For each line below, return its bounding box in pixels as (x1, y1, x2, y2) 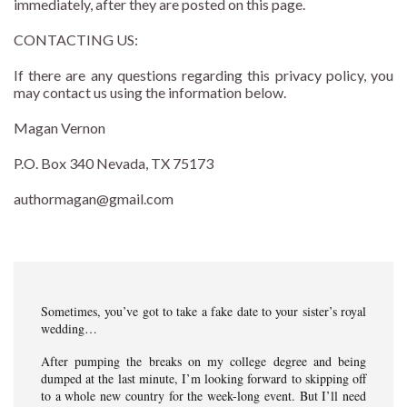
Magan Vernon (14, 119, 105, 137)
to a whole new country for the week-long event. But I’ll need (41, 387, 366, 405)
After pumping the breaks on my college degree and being (41, 352, 366, 371)
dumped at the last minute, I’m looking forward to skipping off (41, 370, 366, 388)
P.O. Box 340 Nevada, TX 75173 (14, 154, 213, 173)
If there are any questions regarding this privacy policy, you (14, 66, 393, 84)
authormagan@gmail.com (14, 190, 174, 208)
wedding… (41, 320, 97, 338)
